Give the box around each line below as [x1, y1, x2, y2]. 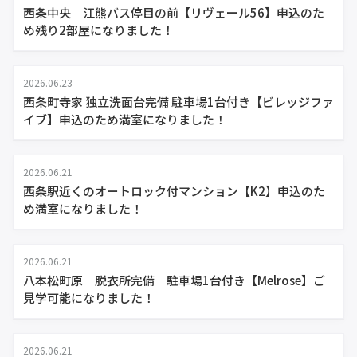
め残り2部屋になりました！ [23, 22, 174, 38]
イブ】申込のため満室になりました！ [23, 111, 226, 127]
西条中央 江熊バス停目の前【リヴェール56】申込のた [23, 4, 324, 21]
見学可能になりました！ [23, 289, 155, 306]
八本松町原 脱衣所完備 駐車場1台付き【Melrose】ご [23, 272, 325, 288]
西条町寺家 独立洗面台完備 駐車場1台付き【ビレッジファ [23, 93, 334, 110]
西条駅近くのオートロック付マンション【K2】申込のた [23, 182, 325, 199]
